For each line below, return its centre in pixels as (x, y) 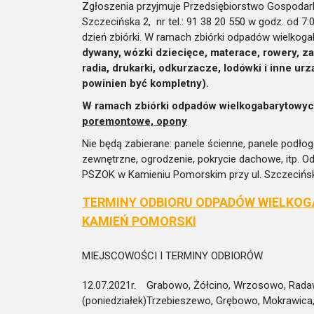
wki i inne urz (278, 68)
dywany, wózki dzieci (134, 52)
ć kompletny (172, 83)
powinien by (112, 83)
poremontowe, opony (135, 121)
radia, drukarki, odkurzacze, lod (161, 68)
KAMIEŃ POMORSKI (139, 221)
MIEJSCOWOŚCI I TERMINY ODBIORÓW (172, 255)
